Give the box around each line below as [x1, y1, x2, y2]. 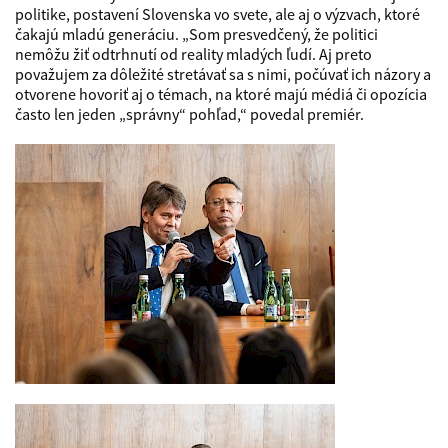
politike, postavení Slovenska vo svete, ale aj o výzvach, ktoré [15, 4, 420, 24]
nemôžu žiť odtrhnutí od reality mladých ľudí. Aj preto [15, 44, 372, 64]
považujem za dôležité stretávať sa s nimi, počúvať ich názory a [15, 64, 431, 84]
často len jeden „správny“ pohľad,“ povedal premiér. [15, 104, 364, 124]
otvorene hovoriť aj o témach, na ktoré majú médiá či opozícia [15, 84, 427, 104]
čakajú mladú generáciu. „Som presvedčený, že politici [15, 24, 378, 44]
